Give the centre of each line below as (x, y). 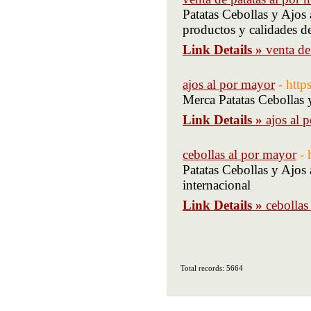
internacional (217, 185)
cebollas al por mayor (239, 154)
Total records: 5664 (212, 268)
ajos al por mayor (229, 84)
